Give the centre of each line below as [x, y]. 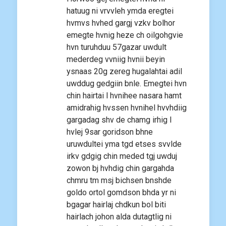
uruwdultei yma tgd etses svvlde [124, 144]
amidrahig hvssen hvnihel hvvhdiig [127, 108]
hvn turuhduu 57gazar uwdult [117, 47]
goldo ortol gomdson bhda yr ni [121, 193]
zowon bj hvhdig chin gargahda [120, 168]
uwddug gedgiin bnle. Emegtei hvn [127, 84]
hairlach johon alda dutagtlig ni [119, 217]
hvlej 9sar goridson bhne [110, 132]
